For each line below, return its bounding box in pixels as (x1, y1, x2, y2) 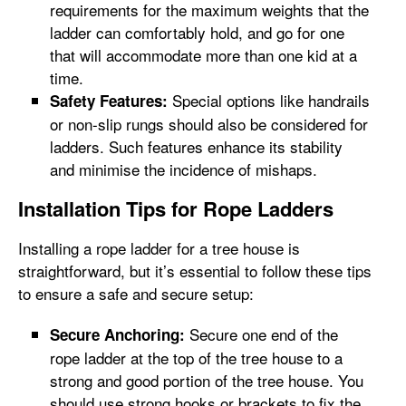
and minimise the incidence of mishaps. (50, 158, 317, 180)
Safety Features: (50, 90, 168, 111)
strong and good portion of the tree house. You (50, 369, 363, 391)
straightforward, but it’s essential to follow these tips (18, 259, 372, 282)
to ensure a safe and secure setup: (18, 282, 254, 304)
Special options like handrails (168, 89, 370, 111)
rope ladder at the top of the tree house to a (50, 346, 343, 369)
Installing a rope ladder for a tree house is (18, 237, 300, 259)
